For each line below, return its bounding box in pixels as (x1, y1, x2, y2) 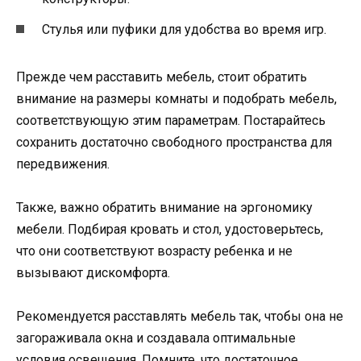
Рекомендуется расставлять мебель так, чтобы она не (16, 309, 343, 325)
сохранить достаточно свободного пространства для (16, 134, 332, 150)
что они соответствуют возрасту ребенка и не (16, 243, 293, 259)
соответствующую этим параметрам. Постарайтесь (16, 112, 326, 128)
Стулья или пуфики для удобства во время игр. (42, 21, 326, 37)
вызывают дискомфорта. (16, 264, 170, 280)
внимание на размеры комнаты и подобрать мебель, (16, 90, 337, 106)
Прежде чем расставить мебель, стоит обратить (16, 68, 307, 85)
